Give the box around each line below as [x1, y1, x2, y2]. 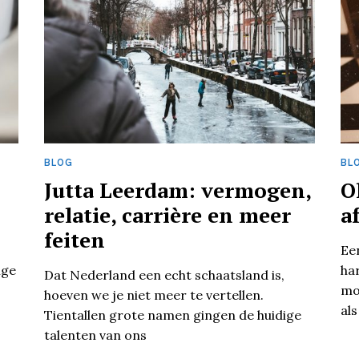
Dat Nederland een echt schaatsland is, [43, 267, 284, 284]
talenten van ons [43, 327, 147, 344]
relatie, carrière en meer [43, 201, 291, 229]
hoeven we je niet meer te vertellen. [43, 287, 264, 304]
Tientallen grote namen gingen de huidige [43, 307, 301, 324]
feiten [43, 226, 105, 254]
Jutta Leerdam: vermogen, [43, 176, 311, 204]
